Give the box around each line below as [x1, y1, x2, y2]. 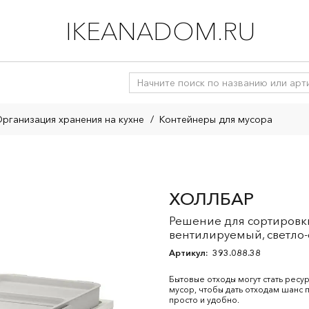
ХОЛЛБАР [169, 188, 254, 209]
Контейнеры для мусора [159, 113, 273, 126]
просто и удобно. [169, 295, 239, 305]
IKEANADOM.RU [66, 15, 256, 46]
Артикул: [169, 248, 210, 258]
